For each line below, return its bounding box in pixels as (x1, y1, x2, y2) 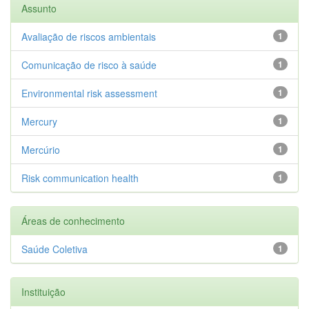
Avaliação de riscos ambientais (21, 29, 156, 43)
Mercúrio (21, 142, 60, 157)
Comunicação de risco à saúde (21, 57, 157, 72)
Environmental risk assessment (21, 86, 157, 100)
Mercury (21, 114, 57, 128)
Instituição (21, 284, 66, 299)
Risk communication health (21, 170, 139, 185)
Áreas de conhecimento (21, 213, 125, 228)
